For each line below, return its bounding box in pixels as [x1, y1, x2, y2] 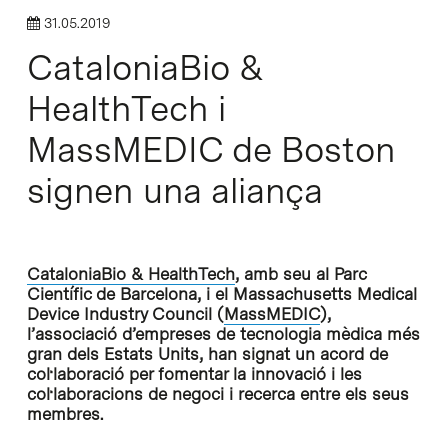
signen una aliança [26, 169, 323, 212]
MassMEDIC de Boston [26, 128, 395, 171]
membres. [26, 404, 103, 424]
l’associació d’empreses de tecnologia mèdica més [26, 324, 420, 344]
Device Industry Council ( [26, 304, 224, 324]
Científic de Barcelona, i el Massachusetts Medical [26, 284, 417, 304]
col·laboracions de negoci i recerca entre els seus [26, 384, 409, 404]
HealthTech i [26, 87, 226, 130]
